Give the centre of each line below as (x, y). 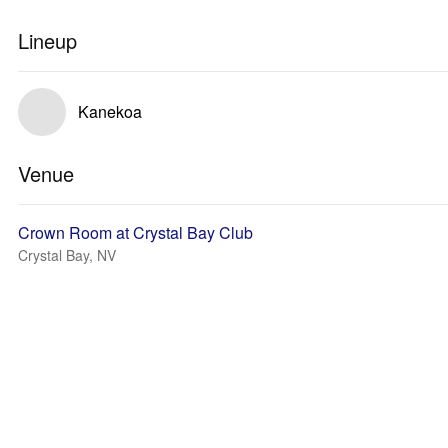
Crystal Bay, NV (67, 255)
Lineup (47, 40)
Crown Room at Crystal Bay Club (135, 232)
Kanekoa (110, 111)
